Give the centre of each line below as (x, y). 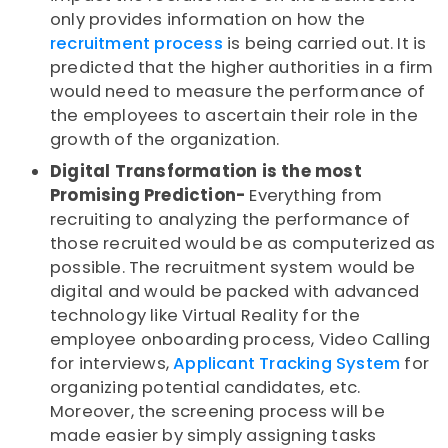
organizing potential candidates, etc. (205, 388)
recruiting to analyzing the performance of (230, 220)
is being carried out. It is (324, 44)
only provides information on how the (208, 20)
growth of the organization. (165, 140)
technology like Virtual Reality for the (205, 316)
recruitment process (136, 44)
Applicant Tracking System (287, 364)
